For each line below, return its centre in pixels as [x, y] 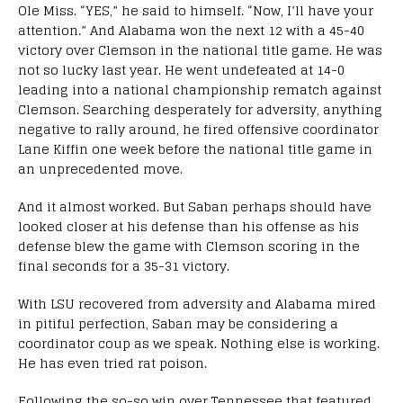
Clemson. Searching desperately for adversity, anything [200, 109]
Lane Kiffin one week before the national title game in [195, 148]
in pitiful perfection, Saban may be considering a [178, 323]
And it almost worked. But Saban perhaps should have [195, 206]
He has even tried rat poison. [112, 363]
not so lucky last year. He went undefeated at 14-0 [181, 69]
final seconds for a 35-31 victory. [124, 265]
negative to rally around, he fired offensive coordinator [198, 129]
